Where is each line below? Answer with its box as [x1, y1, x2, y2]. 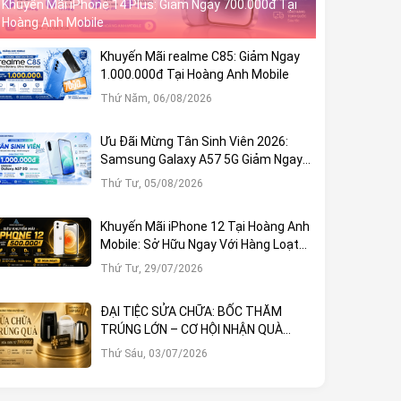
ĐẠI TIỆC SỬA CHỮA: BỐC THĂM [99, 303, 282, 319]
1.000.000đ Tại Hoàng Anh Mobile [99, 66, 289, 81]
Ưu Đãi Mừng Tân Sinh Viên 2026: [99, 133, 288, 149]
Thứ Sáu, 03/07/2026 [99, 346, 208, 360]
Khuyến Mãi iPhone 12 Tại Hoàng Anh [99, 218, 310, 234]
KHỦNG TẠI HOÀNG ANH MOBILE [99, 339, 278, 354]
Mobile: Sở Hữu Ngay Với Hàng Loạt [99, 236, 299, 252]
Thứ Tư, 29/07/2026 [99, 261, 203, 275]
